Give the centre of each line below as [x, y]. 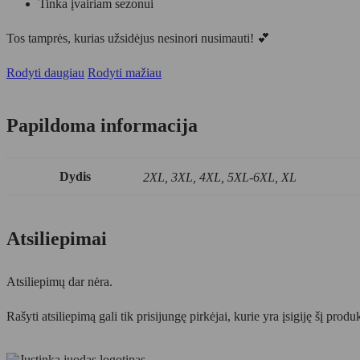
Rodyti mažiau [125, 73]
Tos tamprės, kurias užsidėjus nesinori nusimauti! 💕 [138, 39]
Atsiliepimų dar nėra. [59, 282]
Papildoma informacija [102, 126]
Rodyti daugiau [45, 73]
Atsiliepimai [57, 239]
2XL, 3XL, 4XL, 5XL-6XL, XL [220, 178]
